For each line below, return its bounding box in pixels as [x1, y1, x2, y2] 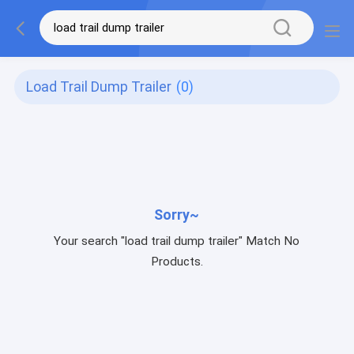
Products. [150, 254, 203, 269]
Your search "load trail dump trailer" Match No [54, 233, 300, 248]
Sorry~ [154, 206, 200, 223]
